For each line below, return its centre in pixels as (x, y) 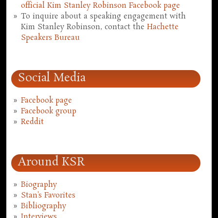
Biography (39, 185)
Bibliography (44, 207)
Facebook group (49, 111)
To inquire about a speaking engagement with (104, 16)
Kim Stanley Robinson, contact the (84, 27)
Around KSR (52, 162)
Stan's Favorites (48, 196)
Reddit (33, 122)
